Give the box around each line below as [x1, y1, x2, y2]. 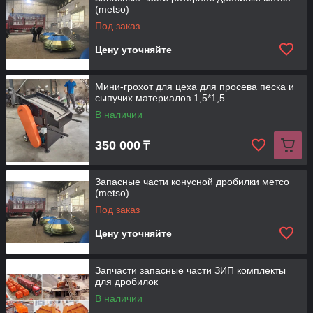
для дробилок [95, 276, 158, 287]
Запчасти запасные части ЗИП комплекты [95, 265, 286, 276]
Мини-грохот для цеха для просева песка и [95, 81, 294, 92]
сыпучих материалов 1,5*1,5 [95, 92, 225, 103]
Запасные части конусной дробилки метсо [95, 176, 289, 187]
